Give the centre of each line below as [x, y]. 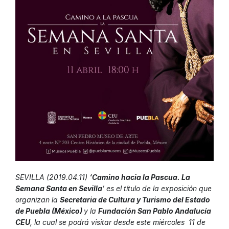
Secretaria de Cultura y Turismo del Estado [135, 200]
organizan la [38, 200]
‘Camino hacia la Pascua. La [140, 177]
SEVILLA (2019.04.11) [52, 177]
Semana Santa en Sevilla [59, 189]
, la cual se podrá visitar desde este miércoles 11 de [118, 222]
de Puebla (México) [50, 211]
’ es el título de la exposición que [157, 189]
